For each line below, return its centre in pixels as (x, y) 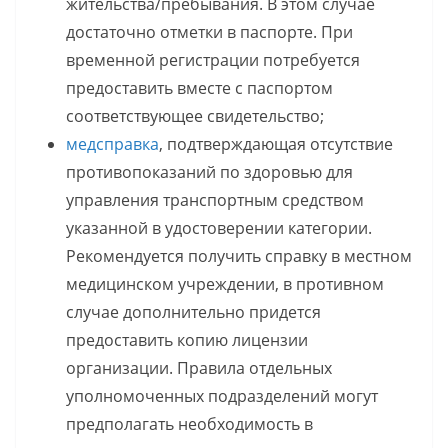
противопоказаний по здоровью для (209, 172)
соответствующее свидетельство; (195, 116)
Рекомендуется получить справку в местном (239, 256)
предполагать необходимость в (189, 424)
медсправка (112, 144)
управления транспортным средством (215, 200)
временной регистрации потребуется (213, 60)
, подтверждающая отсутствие (276, 144)
